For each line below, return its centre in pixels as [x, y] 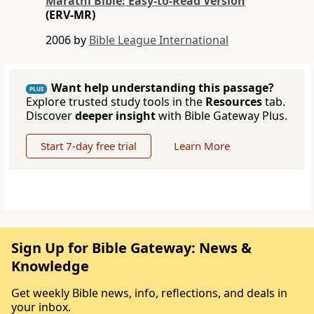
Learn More [202, 146]
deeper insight [115, 116]
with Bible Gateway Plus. [221, 116]
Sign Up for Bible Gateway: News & [131, 248]
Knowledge [50, 266]
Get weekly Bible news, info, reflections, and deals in [149, 293]
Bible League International [159, 40]
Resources [234, 102]
